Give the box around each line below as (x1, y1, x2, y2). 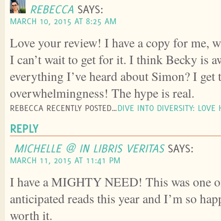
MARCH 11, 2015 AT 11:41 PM (10, 155, 120, 166)
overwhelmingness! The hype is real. (10, 84, 194, 102)
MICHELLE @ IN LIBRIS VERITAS (14, 141, 164, 155)
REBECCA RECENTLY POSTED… (10, 103, 117, 113)
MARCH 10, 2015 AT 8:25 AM (10, 16, 116, 27)
